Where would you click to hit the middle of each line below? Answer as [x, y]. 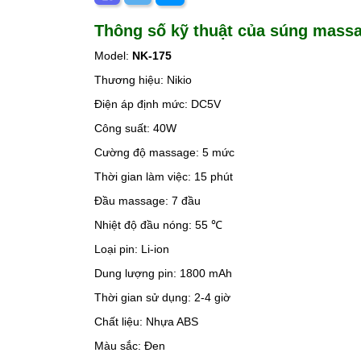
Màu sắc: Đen [130, 346]
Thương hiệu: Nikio [143, 80]
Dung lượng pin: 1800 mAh [163, 273]
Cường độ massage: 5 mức [164, 152]
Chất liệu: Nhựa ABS [146, 322]
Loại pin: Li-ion [132, 249]
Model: [113, 56]
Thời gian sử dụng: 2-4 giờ [162, 297]
